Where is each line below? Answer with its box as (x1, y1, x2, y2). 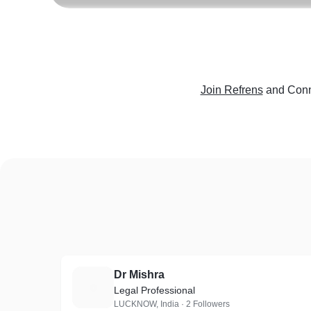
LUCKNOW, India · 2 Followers (114, 299, 230, 309)
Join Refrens (200, 84, 263, 96)
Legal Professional (114, 285, 195, 296)
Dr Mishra (114, 269, 165, 280)
